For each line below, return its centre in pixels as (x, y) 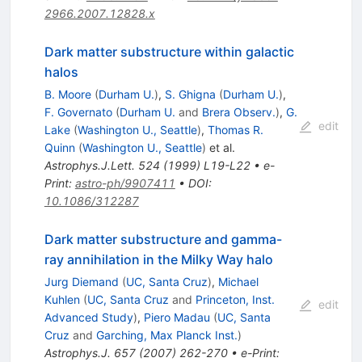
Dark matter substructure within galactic (169, 52)
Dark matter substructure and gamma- (163, 240)
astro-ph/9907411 (125, 183)
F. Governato (78, 112)
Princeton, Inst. (235, 300)
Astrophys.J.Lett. (89, 166)
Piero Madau (177, 318)
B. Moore (67, 95)
